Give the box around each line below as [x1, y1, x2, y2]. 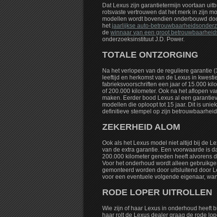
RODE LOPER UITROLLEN [102, 187, 212, 198]
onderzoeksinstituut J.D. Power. [102, 36, 185, 43]
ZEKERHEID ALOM [102, 122, 180, 132]
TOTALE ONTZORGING [102, 50, 198, 60]
